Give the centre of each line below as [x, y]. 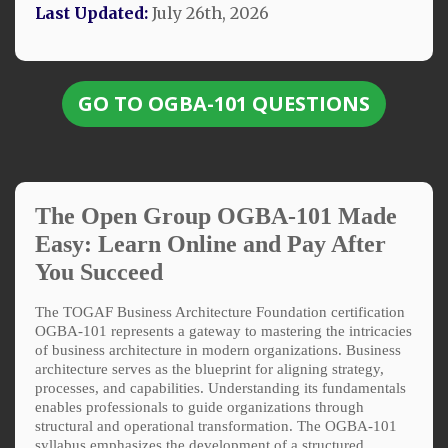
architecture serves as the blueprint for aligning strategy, [209, 368]
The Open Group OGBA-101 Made [216, 215]
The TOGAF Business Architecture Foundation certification [220, 311]
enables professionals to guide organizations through [199, 406]
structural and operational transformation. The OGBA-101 [216, 425]
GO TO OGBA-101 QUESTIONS [224, 103]
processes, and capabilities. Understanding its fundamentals [220, 387]
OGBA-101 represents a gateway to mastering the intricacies [223, 330]
